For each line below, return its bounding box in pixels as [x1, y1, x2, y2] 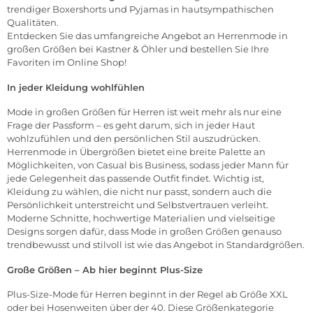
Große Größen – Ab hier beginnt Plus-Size [7, 264, 203, 276]
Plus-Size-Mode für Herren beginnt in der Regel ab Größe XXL [7, 289, 288, 300]
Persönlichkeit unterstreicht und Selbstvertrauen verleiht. [7, 199, 268, 211]
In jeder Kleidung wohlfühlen [7, 82, 145, 94]
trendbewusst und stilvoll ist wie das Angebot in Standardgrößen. [7, 239, 305, 251]
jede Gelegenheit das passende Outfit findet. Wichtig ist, [7, 173, 264, 184]
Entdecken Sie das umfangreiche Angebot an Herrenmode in [7, 30, 288, 42]
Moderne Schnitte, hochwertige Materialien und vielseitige [7, 212, 275, 224]
